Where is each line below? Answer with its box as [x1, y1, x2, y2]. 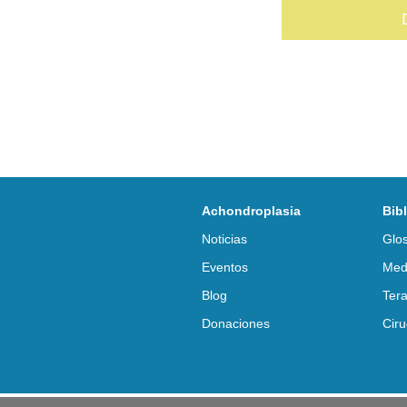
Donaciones [202, 315, 270, 331]
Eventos [202, 259, 248, 274]
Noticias [202, 231, 247, 246]
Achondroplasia [202, 203, 301, 218]
